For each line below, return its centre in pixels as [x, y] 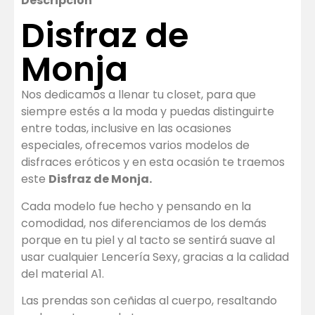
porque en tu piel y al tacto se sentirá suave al [148, 240]
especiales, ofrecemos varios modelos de [135, 146]
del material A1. [63, 274]
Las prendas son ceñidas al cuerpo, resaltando [149, 301]
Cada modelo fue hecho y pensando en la [136, 206]
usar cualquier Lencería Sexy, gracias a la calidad [155, 257]
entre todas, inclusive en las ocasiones [126, 129]
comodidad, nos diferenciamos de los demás [144, 223]
